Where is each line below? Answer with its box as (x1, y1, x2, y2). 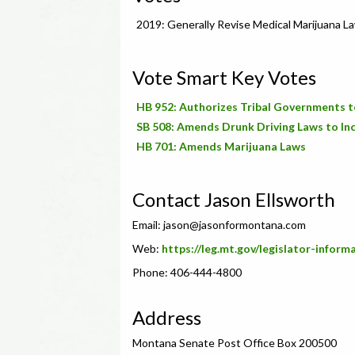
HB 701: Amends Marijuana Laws (136, 139, 306, 153)
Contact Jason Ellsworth (132, 188, 335, 211)
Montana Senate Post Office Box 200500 (132, 336, 337, 349)
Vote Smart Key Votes (132, 66, 316, 89)
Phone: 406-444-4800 (132, 265, 242, 279)
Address (132, 306, 201, 329)
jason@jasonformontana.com (163, 218, 306, 231)
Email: (132, 218, 163, 231)
